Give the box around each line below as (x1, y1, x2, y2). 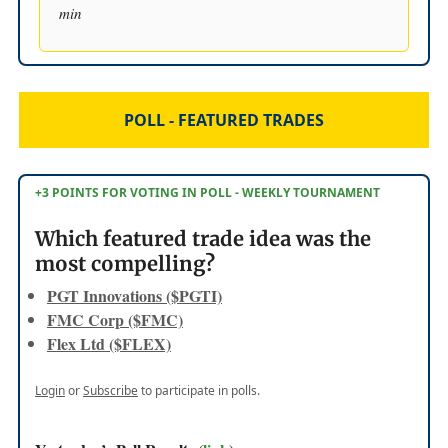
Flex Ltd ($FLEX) (47, 331, 171, 355)
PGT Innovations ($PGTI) (47, 283, 222, 307)
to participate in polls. (138, 381, 260, 399)
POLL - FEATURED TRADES (124, 108, 324, 131)
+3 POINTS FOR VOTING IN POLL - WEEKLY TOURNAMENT (35, 183, 380, 201)
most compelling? (35, 250, 215, 276)
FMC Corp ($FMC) (47, 307, 183, 331)
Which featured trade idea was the (35, 225, 371, 251)
